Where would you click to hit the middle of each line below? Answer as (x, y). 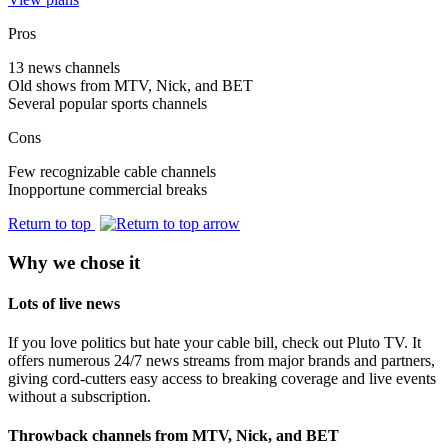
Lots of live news (64, 303)
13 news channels (64, 67)
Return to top (51, 223)
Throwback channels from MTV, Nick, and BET (173, 436)
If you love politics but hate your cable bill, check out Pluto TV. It (214, 343)
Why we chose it (74, 262)
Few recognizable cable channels (112, 171)
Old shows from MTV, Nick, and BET (130, 85)
